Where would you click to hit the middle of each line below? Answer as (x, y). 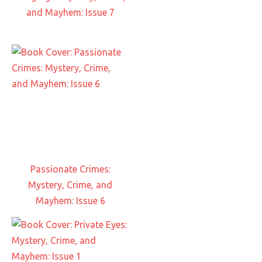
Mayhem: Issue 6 (70, 201)
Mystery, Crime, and (70, 185)
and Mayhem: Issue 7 (70, 12)
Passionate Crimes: (70, 169)
